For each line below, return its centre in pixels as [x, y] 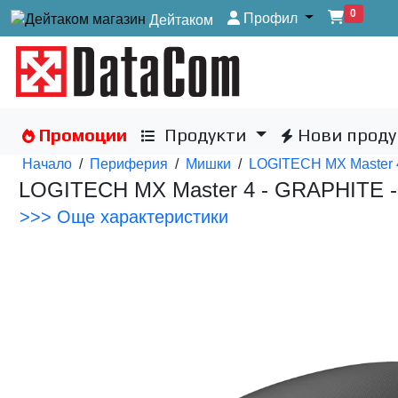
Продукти [203, 135]
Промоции [81, 135]
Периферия [129, 164]
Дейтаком [179, 20]
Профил [269, 18]
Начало [48, 164]
